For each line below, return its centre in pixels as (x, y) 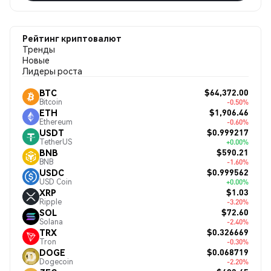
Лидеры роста (52, 71)
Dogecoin (56, 261)
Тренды (39, 49)
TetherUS (56, 142)
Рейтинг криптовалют (72, 38)
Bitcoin (51, 102)
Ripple (51, 201)
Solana (51, 221)
